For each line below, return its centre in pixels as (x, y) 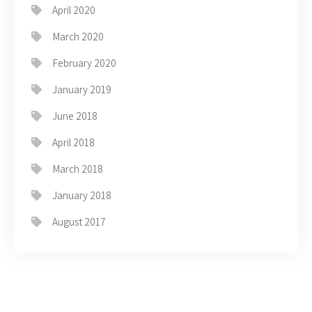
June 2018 (75, 116)
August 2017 (79, 222)
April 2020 (74, 10)
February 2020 (84, 63)
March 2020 (78, 37)
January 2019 (82, 90)
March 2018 (78, 169)
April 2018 (73, 143)
